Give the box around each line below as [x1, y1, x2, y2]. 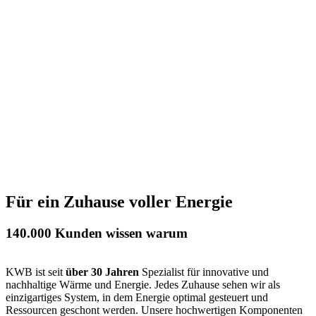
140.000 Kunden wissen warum [6, 225, 188, 241]
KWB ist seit [6, 265, 66, 278]
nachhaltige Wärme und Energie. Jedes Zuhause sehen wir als [6, 278, 280, 291]
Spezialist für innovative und [139, 265, 269, 278]
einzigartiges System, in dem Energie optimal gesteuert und [6, 291, 268, 303]
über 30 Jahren [66, 265, 139, 278]
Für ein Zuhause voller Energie [6, 192, 233, 211]
